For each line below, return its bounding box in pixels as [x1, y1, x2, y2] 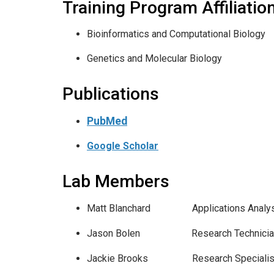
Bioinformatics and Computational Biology [87, 28, 265, 40]
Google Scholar [87, 139, 158, 152]
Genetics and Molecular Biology [87, 52, 222, 64]
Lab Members [62, 171, 169, 191]
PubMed [87, 114, 127, 127]
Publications [62, 83, 159, 104]
